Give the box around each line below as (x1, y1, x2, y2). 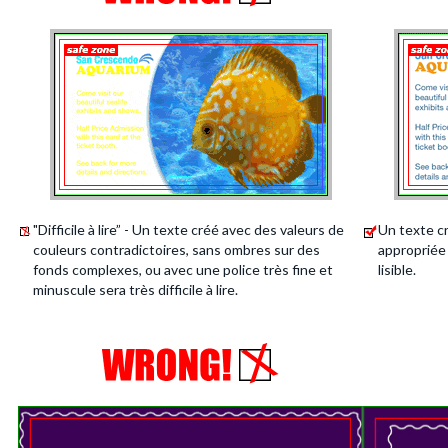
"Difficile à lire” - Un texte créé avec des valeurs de (33, 221, 345, 238)
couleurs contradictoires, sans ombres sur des (33, 241, 321, 258)
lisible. (378, 261, 417, 278)
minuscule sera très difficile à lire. (33, 281, 239, 298)
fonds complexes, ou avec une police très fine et (33, 261, 334, 278)
